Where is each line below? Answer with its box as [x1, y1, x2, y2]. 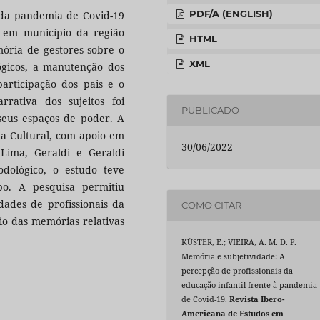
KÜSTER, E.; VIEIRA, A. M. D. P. [181, 236, 297, 247]
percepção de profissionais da [181, 265, 294, 276]
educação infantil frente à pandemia [181, 279, 318, 290]
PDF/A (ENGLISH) [186, 7, 274, 19]
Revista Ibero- [229, 294, 285, 304]
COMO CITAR [181, 199, 242, 211]
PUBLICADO [181, 104, 240, 116]
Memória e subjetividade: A [181, 251, 286, 261]
